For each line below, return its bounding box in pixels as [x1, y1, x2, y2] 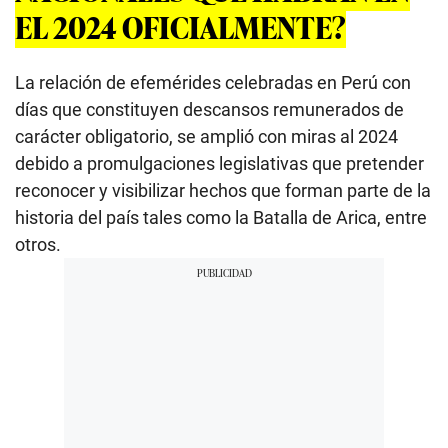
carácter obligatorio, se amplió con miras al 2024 [15, 126, 398, 148]
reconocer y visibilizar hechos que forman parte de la [15, 180, 431, 202]
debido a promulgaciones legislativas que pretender [15, 153, 424, 175]
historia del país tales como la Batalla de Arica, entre [15, 207, 427, 229]
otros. [15, 234, 61, 256]
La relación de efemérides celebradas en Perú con [15, 72, 411, 94]
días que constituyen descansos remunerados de [15, 99, 404, 121]
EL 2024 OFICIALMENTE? [15, 5, 346, 49]
